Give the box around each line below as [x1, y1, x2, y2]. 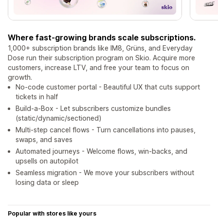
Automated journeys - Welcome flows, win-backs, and [16, 147, 187, 156]
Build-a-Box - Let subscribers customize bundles [16, 104, 171, 113]
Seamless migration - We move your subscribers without [16, 168, 194, 177]
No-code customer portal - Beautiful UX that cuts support [16, 83, 200, 91]
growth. [8, 73, 32, 82]
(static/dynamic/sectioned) [16, 114, 102, 123]
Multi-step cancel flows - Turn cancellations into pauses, [16, 126, 196, 134]
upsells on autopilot [16, 157, 78, 165]
